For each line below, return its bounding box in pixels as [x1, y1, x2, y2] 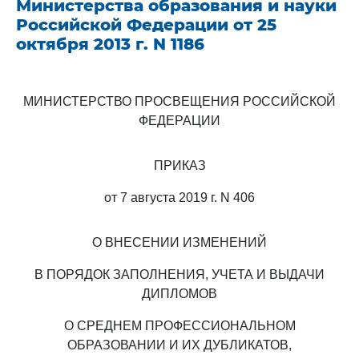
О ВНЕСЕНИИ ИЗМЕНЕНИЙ [92, 236, 267, 249]
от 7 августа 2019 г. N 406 [104, 191, 255, 204]
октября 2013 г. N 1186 [16, 34, 204, 54]
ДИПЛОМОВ [142, 287, 217, 301]
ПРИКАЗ [153, 159, 206, 172]
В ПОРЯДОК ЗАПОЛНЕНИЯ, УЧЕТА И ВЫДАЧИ [34, 268, 325, 281]
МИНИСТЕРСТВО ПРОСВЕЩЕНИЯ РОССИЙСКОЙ [23, 95, 336, 108]
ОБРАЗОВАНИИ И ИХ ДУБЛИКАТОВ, [67, 338, 292, 352]
